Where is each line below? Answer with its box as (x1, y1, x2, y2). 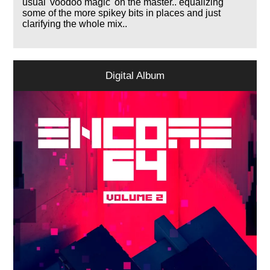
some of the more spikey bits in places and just (22, 7, 221, 18)
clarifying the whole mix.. (22, 18, 128, 29)
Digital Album (105, 69, 165, 81)
